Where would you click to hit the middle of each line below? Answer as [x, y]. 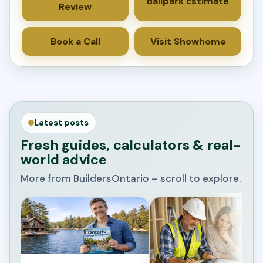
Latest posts [61, 123]
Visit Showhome [188, 42]
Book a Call [75, 42]
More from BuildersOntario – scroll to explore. [131, 179]
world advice [64, 160]
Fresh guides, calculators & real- [131, 145]
